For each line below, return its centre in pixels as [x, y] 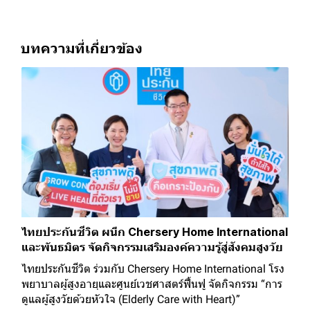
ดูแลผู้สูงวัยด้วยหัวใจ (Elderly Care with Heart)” [131, 299]
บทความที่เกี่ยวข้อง [82, 47]
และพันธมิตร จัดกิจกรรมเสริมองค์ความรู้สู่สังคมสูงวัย [152, 247]
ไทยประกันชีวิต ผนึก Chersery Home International [155, 231]
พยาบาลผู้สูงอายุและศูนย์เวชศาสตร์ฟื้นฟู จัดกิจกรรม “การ [152, 284]
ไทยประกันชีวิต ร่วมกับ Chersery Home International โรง [153, 268]
